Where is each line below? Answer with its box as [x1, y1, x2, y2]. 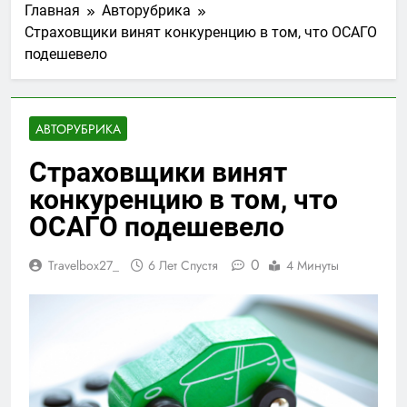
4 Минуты [286, 255, 339, 274]
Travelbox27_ [48, 255, 119, 274]
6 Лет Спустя [148, 255, 218, 274]
